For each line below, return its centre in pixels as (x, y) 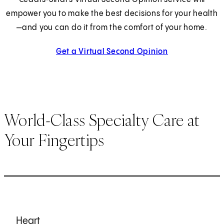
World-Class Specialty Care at (102, 120)
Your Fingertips (54, 140)
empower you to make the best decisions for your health (112, 13)
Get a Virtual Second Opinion (112, 51)
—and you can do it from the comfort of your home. (112, 27)
